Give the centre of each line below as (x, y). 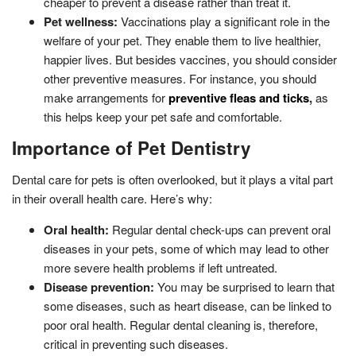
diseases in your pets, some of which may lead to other (186, 248)
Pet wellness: (81, 21)
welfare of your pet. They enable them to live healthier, (182, 40)
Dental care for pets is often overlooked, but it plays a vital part (172, 179)
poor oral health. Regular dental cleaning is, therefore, (181, 324)
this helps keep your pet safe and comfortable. (163, 116)
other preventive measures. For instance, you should (180, 78)
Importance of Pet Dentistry (132, 147)
